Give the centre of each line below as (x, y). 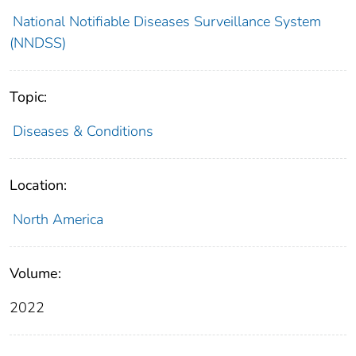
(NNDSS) (38, 43)
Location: (38, 185)
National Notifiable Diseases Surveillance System (166, 21)
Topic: (28, 97)
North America (58, 219)
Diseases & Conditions (83, 131)
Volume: (35, 273)
